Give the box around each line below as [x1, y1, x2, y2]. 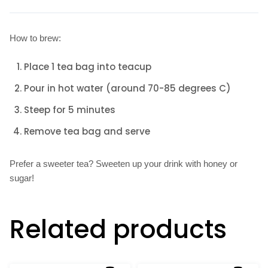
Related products [10, 212, 227, 247]
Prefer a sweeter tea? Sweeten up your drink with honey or [10, 159, 237, 169]
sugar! [10, 173, 34, 183]
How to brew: [10, 33, 61, 43]
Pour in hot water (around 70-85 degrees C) [24, 82, 231, 95]
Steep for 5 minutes [24, 103, 115, 116]
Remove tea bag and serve [24, 125, 150, 138]
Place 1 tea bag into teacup [24, 60, 151, 73]
